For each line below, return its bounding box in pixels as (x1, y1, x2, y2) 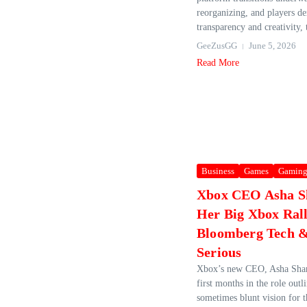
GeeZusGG (197, 40, 237, 51)
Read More (197, 58, 239, 68)
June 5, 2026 (249, 40, 296, 51)
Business (201, 166, 234, 176)
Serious (197, 245, 242, 260)
